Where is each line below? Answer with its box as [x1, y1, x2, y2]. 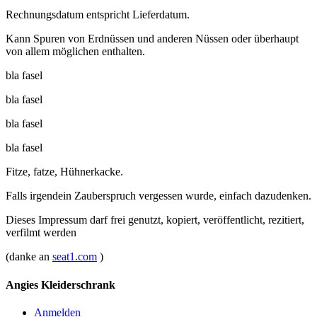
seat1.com [52, 250, 97, 263]
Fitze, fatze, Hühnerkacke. [6, 166, 123, 178]
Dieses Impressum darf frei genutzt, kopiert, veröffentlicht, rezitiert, [6, 214, 304, 226]
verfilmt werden [6, 226, 76, 239]
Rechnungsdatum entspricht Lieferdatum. [6, 8, 190, 21]
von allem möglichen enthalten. [6, 45, 145, 58]
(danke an [6, 250, 52, 263]
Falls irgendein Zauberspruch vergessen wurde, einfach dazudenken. [6, 190, 311, 202]
